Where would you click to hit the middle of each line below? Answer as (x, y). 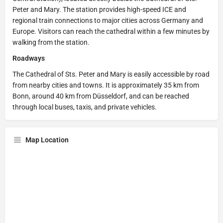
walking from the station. (51, 42)
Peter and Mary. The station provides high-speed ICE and (99, 9)
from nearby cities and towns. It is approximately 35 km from (106, 85)
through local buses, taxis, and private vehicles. (85, 107)
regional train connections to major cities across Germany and (108, 20)
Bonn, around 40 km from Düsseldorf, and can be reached (101, 96)
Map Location (47, 140)
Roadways (29, 58)
